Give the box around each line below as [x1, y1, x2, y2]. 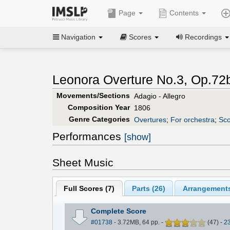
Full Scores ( [64, 184, 108, 193]
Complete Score [90, 207, 146, 216]
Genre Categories [68, 114, 130, 123]
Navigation [59, 32, 98, 41]
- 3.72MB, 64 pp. [112, 219, 161, 226]
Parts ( [131, 184, 155, 193]
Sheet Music [52, 156, 113, 168]
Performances [52, 130, 124, 142]
